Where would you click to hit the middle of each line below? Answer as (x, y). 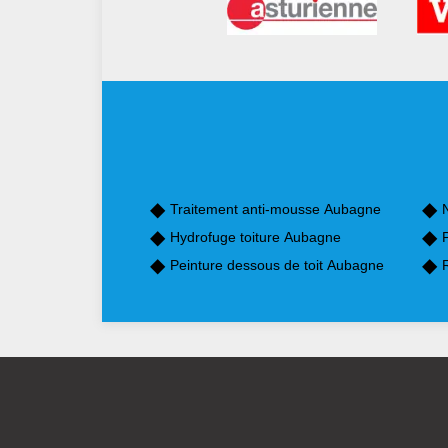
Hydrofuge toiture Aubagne (255, 237)
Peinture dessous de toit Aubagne (277, 265)
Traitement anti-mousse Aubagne (275, 209)
